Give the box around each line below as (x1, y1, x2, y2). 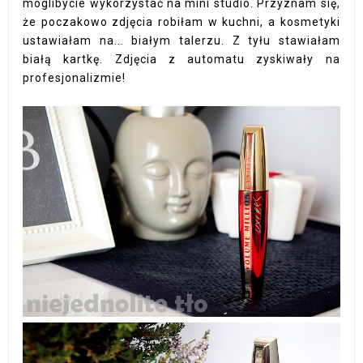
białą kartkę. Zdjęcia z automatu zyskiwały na (23, 53, 340, 66)
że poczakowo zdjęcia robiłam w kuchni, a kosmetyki (23, 15, 340, 29)
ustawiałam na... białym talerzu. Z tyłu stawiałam (23, 34, 340, 48)
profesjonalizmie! (23, 71, 126, 85)
